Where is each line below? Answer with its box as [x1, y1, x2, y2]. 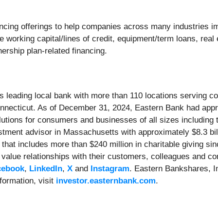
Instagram [91, 164, 129, 174]
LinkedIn [29, 164, 62, 174]
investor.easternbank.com [56, 176, 156, 186]
